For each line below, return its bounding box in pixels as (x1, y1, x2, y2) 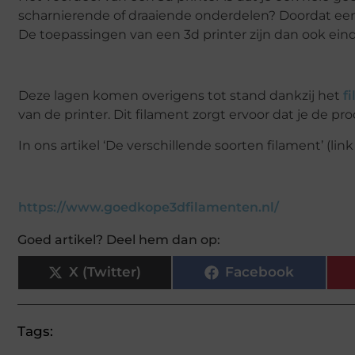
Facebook (225, 264, 294, 281)
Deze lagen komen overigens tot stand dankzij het (18, 88, 343, 104)
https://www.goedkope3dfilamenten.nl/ (18, 199, 279, 215)
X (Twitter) (69, 264, 141, 281)
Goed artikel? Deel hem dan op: (17, 231, 220, 247)
